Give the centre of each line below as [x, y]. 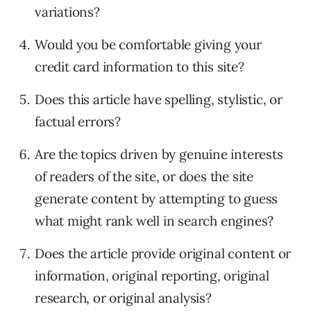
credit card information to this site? [140, 67]
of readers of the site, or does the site [144, 177]
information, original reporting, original [152, 276]
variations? [67, 12]
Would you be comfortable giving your [148, 45]
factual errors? [78, 122]
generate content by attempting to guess [157, 199]
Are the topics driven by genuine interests [159, 154]
